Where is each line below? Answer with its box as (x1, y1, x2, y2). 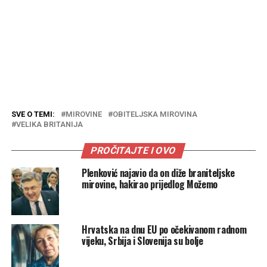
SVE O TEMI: (11, 109, 55, 119)
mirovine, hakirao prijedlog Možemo (81, 176, 218, 191)
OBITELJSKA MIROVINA (112, 109, 197, 119)
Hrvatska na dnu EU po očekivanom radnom (81, 222, 247, 237)
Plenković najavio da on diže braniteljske (81, 165, 235, 180)
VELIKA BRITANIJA (15, 119, 83, 129)
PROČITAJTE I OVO (89, 144, 178, 156)
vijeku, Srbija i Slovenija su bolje (81, 233, 203, 248)
